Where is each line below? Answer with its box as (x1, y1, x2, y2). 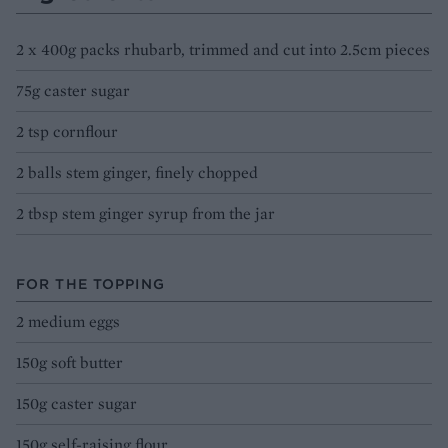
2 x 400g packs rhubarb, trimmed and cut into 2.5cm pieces (16, 39, 430, 61)
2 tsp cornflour (16, 121, 118, 143)
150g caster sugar (16, 393, 137, 415)
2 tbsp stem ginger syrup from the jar (16, 203, 275, 225)
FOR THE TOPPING (16, 275, 165, 294)
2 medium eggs (16, 311, 120, 333)
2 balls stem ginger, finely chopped (16, 162, 258, 184)
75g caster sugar (16, 80, 130, 102)
